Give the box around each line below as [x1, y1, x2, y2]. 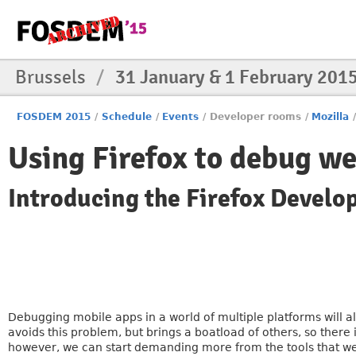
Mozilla [311, 111, 350, 122]
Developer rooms [209, 111, 301, 122]
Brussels [15, 65, 90, 89]
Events [162, 111, 199, 122]
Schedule [101, 111, 152, 122]
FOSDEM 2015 [17, 111, 91, 122]
